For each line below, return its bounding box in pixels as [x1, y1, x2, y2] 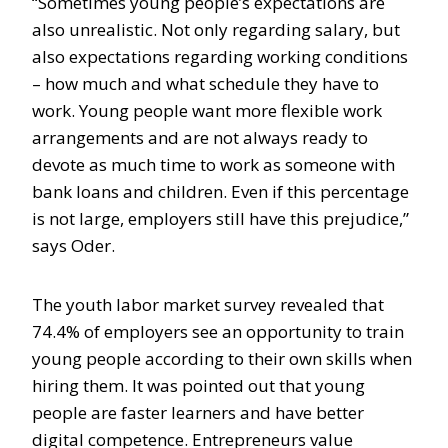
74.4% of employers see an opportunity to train [32, 320, 404, 343]
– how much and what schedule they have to [32, 72, 379, 95]
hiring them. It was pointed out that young [32, 374, 365, 397]
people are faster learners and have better [32, 401, 364, 424]
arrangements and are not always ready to [32, 126, 368, 149]
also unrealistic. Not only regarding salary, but [32, 18, 400, 41]
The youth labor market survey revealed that [32, 293, 384, 316]
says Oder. [32, 234, 115, 257]
